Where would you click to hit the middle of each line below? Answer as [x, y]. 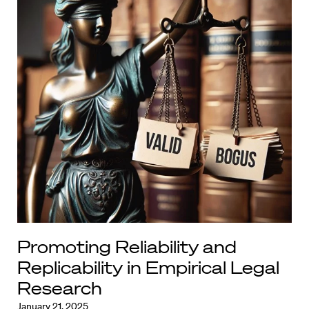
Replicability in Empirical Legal [148, 267]
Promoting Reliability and [127, 247]
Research [60, 288]
